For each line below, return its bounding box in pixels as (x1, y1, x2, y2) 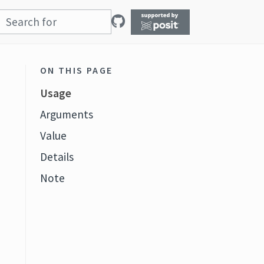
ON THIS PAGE (39, 64, 113, 76)
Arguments (39, 107, 93, 121)
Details (39, 150, 74, 164)
